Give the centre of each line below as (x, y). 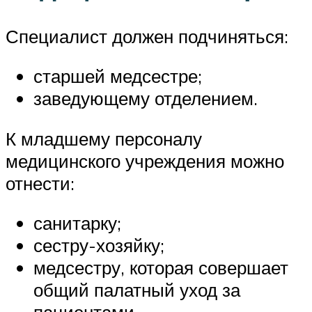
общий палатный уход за (137, 290)
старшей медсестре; (118, 76)
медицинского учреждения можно (145, 161)
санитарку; (77, 223)
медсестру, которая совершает (161, 268)
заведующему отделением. (146, 99)
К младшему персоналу (104, 138)
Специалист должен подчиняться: (147, 36)
